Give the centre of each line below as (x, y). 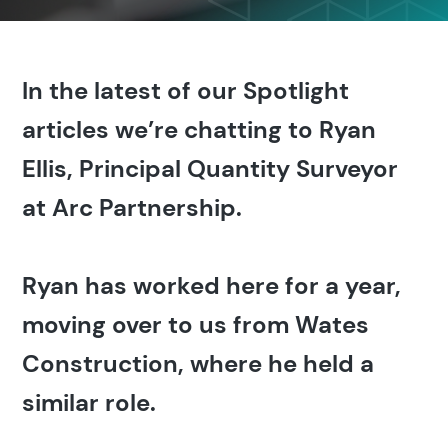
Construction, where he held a (198, 364)
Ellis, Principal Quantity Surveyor (210, 169)
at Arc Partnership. (132, 208)
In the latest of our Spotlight (186, 91)
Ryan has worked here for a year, (212, 286)
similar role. (89, 403)
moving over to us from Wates (196, 325)
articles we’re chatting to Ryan (199, 130)
